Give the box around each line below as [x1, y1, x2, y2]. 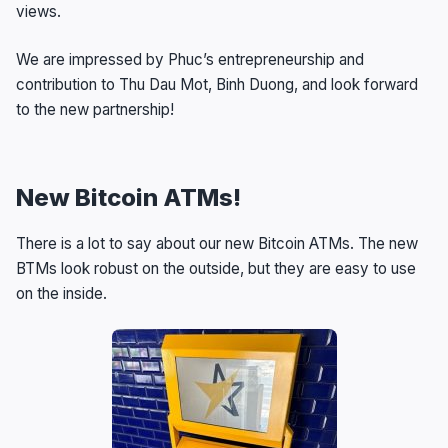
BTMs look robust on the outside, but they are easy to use [16, 259, 416, 279]
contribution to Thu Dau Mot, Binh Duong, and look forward [16, 75, 418, 95]
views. [16, 2, 61, 22]
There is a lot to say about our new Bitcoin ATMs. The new [16, 234, 418, 254]
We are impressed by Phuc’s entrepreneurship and [16, 50, 364, 70]
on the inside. [16, 284, 107, 304]
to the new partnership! [16, 100, 174, 120]
